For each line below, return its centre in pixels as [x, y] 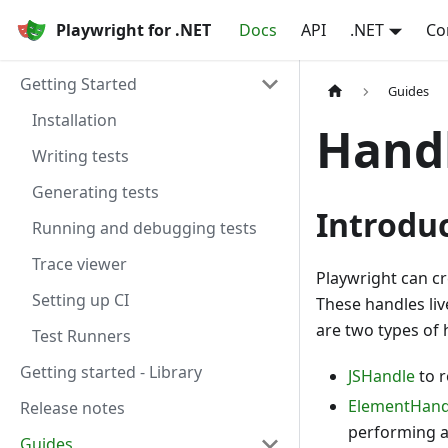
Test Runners [81, 336]
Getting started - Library [111, 372]
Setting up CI [80, 300]
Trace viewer [79, 264]
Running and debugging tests [144, 228]
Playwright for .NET [133, 30]
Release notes [72, 408]
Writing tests [80, 156]
